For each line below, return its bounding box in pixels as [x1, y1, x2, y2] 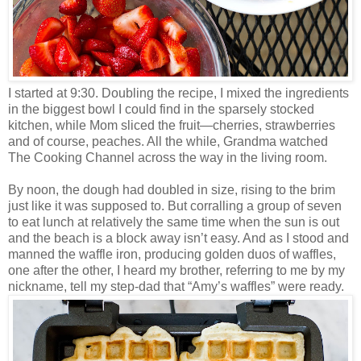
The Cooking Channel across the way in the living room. [8, 150, 327, 164]
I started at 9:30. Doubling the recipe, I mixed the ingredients [8, 85, 349, 100]
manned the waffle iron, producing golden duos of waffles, [8, 247, 336, 261]
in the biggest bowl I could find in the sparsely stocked [8, 102, 314, 116]
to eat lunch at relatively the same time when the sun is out [8, 214, 339, 229]
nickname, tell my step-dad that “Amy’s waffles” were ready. [8, 279, 344, 293]
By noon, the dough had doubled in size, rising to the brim [8, 182, 335, 197]
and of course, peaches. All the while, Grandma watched [8, 134, 328, 148]
